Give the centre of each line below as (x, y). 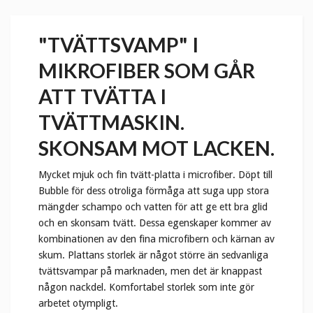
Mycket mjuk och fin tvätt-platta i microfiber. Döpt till (155, 175)
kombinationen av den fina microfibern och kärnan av (156, 239)
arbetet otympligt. (80, 304)
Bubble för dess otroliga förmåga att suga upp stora (154, 191)
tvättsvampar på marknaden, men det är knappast (150, 271)
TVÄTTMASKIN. (111, 123)
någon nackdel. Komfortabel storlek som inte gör (146, 287)
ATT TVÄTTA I (102, 97)
